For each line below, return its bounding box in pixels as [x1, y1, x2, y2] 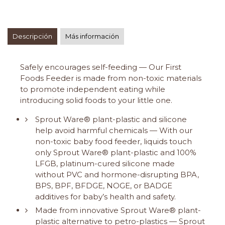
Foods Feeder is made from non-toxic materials [20, 73, 201, 83]
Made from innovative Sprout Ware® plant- [35, 205, 201, 215]
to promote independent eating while [20, 84, 165, 94]
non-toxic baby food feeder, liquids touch [35, 137, 192, 147]
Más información [65, 32, 119, 41]
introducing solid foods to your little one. [20, 95, 172, 105]
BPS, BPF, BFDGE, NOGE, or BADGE [35, 181, 172, 191]
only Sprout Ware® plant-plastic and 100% [35, 148, 196, 158]
